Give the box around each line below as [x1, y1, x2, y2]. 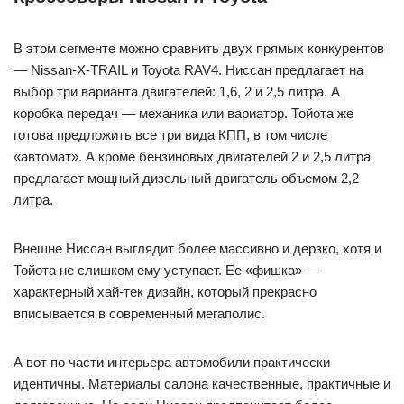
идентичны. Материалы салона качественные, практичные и [14, 375, 390, 391]
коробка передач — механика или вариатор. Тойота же [14, 105, 353, 121]
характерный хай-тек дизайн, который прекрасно [14, 283, 317, 299]
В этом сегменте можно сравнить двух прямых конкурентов [14, 40, 384, 56]
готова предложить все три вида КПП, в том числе [14, 126, 327, 142]
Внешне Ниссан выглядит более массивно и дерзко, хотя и [14, 240, 381, 256]
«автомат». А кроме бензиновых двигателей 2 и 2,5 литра [14, 148, 371, 164]
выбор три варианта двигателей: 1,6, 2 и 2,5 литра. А [14, 83, 340, 99]
